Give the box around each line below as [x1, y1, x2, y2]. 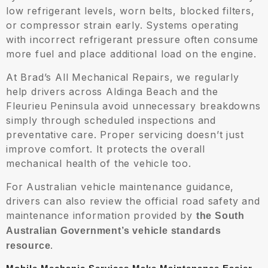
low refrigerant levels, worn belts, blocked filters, [6, 5, 255, 17]
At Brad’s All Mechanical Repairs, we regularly [6, 71, 239, 84]
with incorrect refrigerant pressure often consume [6, 33, 259, 46]
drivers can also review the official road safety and [6, 195, 260, 208]
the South [196, 211, 245, 221]
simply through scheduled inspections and [6, 114, 216, 127]
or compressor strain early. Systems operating [6, 19, 239, 32]
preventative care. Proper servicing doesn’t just [6, 129, 244, 141]
